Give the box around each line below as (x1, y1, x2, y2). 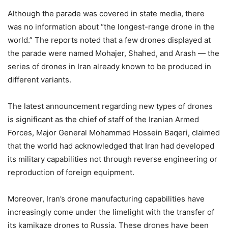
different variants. (8, 75, 71, 84)
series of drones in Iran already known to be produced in (8, 62, 211, 71)
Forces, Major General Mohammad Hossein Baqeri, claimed (8, 128, 220, 137)
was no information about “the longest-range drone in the (8, 22, 215, 32)
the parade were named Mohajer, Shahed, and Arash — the (8, 48, 219, 58)
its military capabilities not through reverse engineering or (8, 154, 217, 164)
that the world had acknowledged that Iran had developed (8, 141, 214, 151)
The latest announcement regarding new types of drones (8, 101, 213, 111)
